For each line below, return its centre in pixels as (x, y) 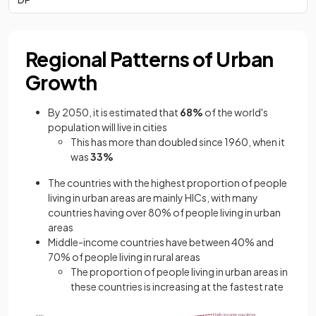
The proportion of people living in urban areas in (179, 272)
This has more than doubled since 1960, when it (178, 142)
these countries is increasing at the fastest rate (177, 286)
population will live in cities (108, 127)
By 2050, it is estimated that (114, 112)
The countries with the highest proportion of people (168, 183)
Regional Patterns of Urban (150, 59)
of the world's (236, 112)
